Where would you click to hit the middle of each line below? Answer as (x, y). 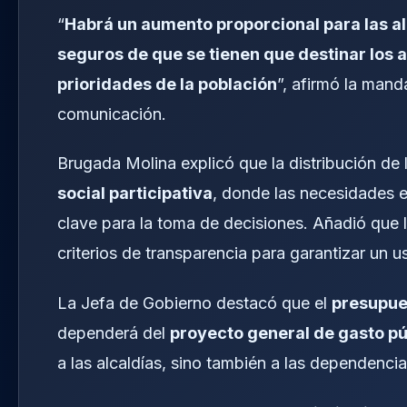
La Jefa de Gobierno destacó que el (194, 303)
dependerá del (114, 333)
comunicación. (112, 114)
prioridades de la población (167, 84)
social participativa (135, 194)
